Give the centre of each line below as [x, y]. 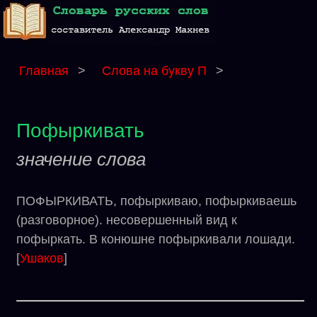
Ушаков [42, 258]
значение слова [81, 159]
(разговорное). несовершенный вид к [127, 220]
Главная [44, 71]
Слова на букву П [156, 71]
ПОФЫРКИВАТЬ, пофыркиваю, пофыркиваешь [156, 201]
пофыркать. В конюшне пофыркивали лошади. [156, 239]
